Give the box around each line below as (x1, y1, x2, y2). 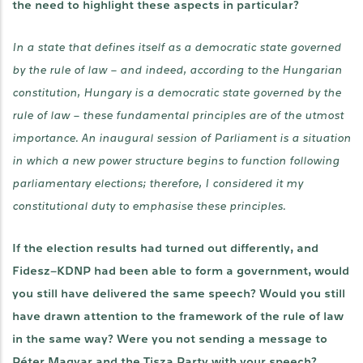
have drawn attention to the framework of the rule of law (12, 310, 344, 322)
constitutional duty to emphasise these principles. (12, 200, 285, 212)
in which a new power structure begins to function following (12, 155, 340, 167)
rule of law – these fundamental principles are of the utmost (12, 109, 344, 122)
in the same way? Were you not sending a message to (12, 333, 327, 345)
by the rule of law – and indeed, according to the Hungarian (12, 64, 342, 76)
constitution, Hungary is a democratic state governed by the (12, 87, 341, 99)
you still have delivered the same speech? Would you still (12, 288, 345, 300)
